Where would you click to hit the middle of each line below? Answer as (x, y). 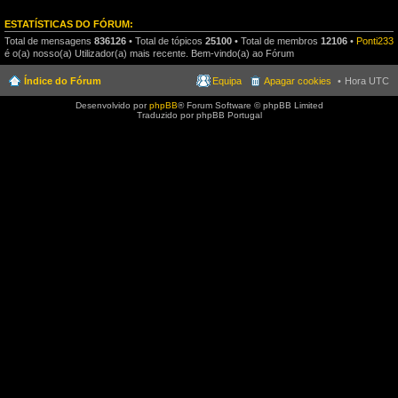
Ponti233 (375, 41)
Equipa (227, 80)
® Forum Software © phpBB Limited (250, 105)
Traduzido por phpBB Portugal (199, 115)
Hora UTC (367, 80)
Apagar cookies (298, 80)
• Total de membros (276, 41)
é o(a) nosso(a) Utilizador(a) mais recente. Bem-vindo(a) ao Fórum (149, 53)
